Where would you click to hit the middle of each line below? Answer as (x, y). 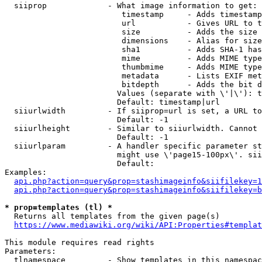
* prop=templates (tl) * (58, 207)
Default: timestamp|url (112, 102)
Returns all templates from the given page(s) (112, 216)
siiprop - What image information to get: (131, 6)
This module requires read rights (80, 242)
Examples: (26, 172)
